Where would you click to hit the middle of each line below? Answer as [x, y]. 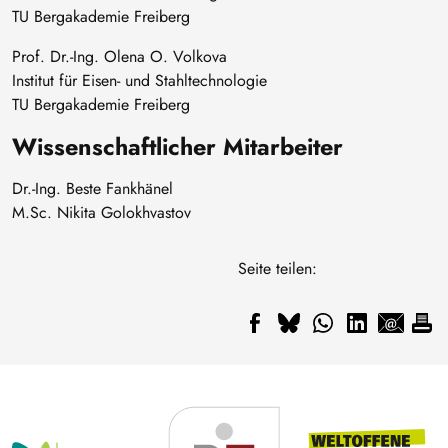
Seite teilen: [277, 268]
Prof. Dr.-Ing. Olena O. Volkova [119, 56]
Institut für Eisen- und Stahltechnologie [139, 80]
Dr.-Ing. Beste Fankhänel [92, 188]
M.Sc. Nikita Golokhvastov [101, 212]
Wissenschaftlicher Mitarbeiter [177, 146]
